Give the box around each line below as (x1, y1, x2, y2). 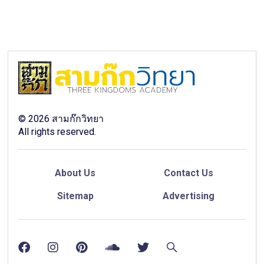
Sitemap (57, 190, 94, 202)
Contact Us (164, 167, 214, 179)
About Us (55, 167, 96, 179)
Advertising (163, 190, 215, 202)
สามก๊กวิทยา (49, 113, 104, 124)
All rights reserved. (18, 126, 97, 137)
